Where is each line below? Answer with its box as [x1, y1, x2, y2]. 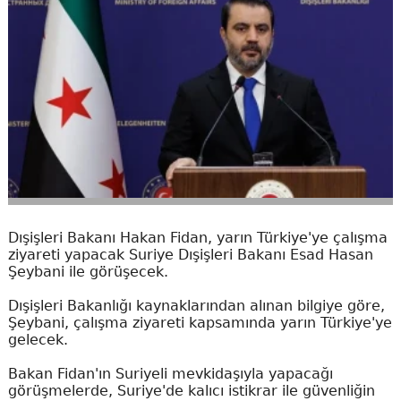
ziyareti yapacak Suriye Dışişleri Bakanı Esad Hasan [7, 246, 373, 264]
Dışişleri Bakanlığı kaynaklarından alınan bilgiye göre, [7, 297, 385, 315]
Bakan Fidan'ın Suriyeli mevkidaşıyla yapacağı [7, 365, 333, 383]
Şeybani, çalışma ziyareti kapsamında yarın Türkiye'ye [7, 314, 392, 332]
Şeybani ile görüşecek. [7, 263, 168, 281]
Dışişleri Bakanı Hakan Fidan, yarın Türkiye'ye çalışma [7, 229, 388, 247]
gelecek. [7, 331, 68, 349]
